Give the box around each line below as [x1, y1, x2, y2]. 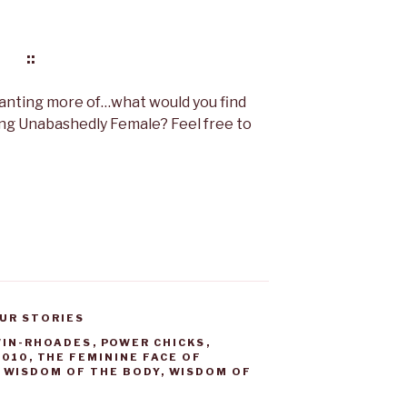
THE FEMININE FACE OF [36, 351, 203, 364]
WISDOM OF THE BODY [3, 365, 161, 379]
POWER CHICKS [100, 336, 206, 350]
